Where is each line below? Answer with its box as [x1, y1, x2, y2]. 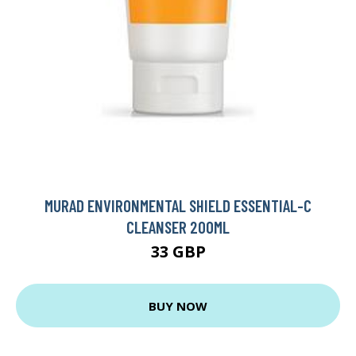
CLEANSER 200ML [126, 217, 230, 238]
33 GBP [150, 241, 206, 263]
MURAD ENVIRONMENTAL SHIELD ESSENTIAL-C [44, 195, 311, 216]
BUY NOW [149, 297, 207, 314]
